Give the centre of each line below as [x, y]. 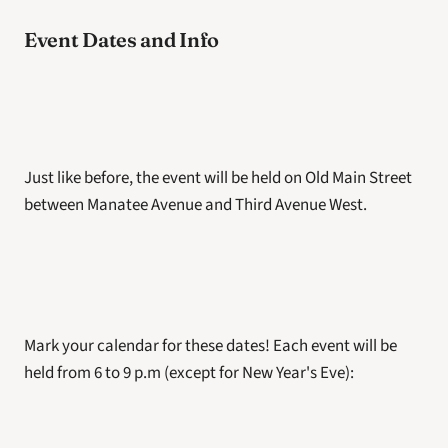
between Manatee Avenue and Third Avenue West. [195, 205]
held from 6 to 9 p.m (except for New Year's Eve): [189, 373]
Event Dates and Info [121, 39]
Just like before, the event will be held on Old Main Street [218, 178]
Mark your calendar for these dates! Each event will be [210, 346]
